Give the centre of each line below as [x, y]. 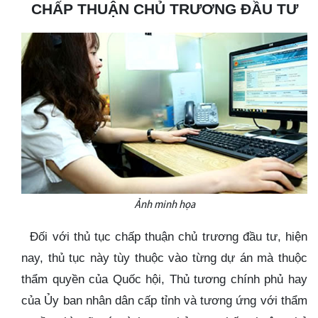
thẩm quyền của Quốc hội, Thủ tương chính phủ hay [164, 279]
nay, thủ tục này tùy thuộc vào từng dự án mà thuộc [164, 257]
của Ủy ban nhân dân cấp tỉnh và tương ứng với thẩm [164, 300]
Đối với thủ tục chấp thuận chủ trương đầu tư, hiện [169, 236]
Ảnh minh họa [164, 205]
